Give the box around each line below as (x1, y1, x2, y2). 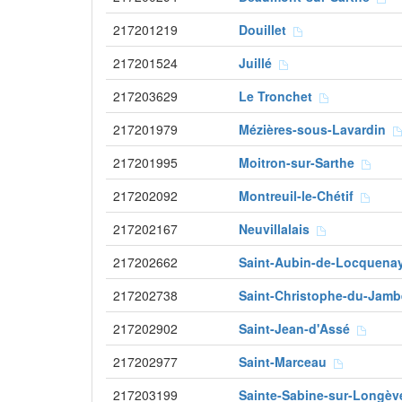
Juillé (239, 54, 279, 72)
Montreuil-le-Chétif (239, 187, 361, 205)
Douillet (239, 21, 293, 39)
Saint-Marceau (239, 353, 334, 371)
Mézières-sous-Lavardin (239, 120, 393, 138)
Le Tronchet (239, 87, 319, 105)
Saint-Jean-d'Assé (239, 319, 357, 337)
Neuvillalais (239, 220, 317, 238)
